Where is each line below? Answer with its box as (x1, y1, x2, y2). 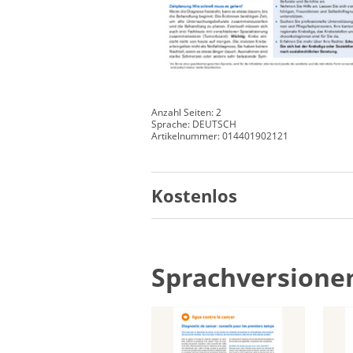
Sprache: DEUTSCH (151, 117, 236, 131)
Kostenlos (151, 183, 237, 207)
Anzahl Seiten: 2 (151, 105, 221, 119)
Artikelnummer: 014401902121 (151, 128, 288, 143)
